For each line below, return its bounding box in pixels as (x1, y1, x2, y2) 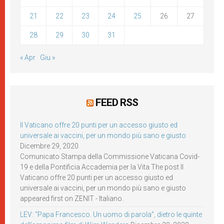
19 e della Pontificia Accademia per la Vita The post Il (20, 162, 183, 171)
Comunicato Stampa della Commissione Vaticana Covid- (20, 152, 199, 160)
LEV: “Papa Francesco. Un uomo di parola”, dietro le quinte (20, 210, 202, 218)
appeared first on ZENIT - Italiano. (20, 194, 123, 202)
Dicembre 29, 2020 (20, 141, 78, 150)
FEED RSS (95, 96, 138, 108)
